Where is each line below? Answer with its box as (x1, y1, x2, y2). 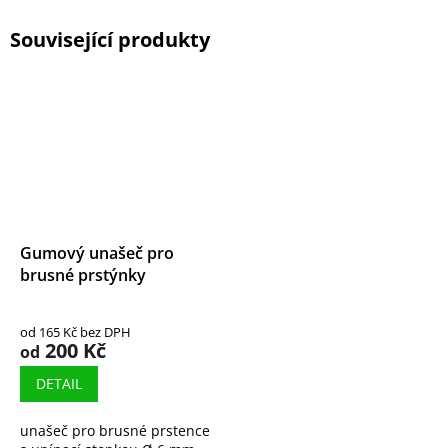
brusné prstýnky (20, 264, 146, 287)
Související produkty (10, 26, 210, 54)
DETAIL (36, 374, 82, 394)
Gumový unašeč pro (20, 242, 174, 265)
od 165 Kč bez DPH (20, 323, 131, 342)
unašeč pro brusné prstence (20, 421, 210, 441)
